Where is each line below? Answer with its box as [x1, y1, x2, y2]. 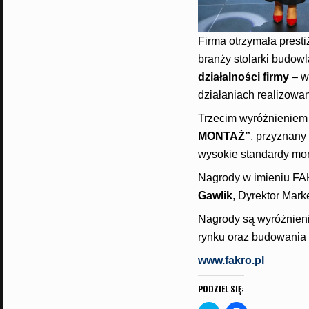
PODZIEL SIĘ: [197, 282, 244, 295]
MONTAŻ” [197, 130, 250, 142]
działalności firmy [197, 70, 289, 83]
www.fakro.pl [197, 254, 264, 266]
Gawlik [197, 189, 232, 201]
